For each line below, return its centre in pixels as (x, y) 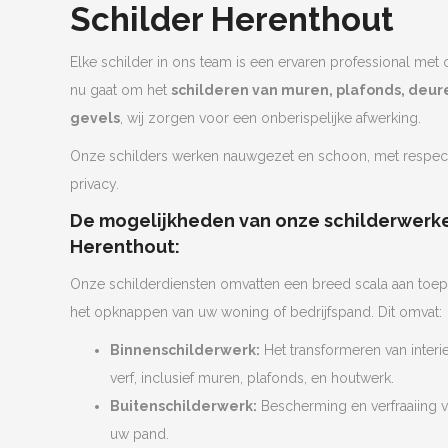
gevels (95, 117)
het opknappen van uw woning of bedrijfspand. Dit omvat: (256, 311)
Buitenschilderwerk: (183, 405)
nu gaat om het (120, 89)
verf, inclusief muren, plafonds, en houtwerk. (252, 377)
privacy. (94, 183)
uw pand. (139, 433)
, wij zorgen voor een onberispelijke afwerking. (270, 117)
